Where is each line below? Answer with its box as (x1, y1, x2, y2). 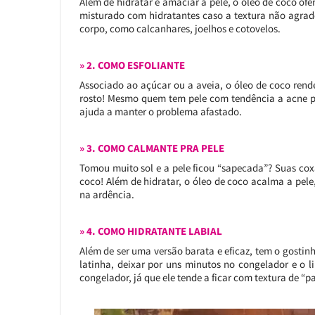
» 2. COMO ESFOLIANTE (79, 58, 185, 72)
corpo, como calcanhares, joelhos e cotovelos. (79, 22, 281, 35)
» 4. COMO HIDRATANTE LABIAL (79, 224, 222, 238)
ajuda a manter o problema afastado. (79, 105, 242, 118)
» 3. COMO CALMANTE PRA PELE (79, 141, 224, 155)
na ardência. (79, 188, 134, 201)
